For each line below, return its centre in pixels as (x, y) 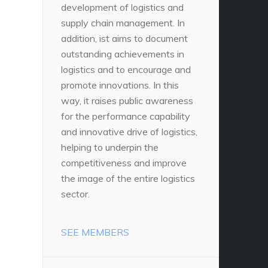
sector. (77, 194)
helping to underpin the (110, 147)
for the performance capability (126, 116)
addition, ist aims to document (124, 38)
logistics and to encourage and (126, 69)
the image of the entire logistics (128, 178)
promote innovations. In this (120, 85)
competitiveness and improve (124, 162)
